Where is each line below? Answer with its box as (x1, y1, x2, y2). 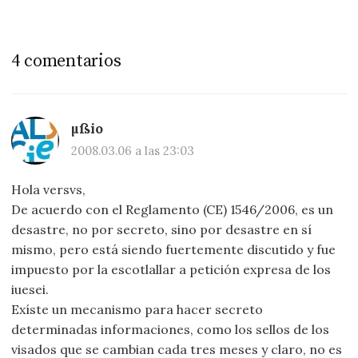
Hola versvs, (11, 181, 86, 198)
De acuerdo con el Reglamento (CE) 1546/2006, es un (11, 201, 334, 218)
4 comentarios (11, 50, 121, 73)
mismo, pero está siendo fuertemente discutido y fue (11, 241, 336, 258)
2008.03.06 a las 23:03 (71, 143, 195, 159)
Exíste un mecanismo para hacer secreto (11, 301, 264, 318)
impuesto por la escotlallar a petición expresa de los (11, 261, 332, 278)
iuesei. (11, 281, 50, 298)
